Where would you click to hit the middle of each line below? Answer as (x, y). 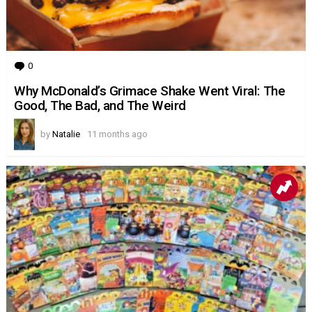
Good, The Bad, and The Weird (100, 105)
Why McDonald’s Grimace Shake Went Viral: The (150, 91)
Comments (57, 66)
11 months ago (117, 134)
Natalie (66, 134)
